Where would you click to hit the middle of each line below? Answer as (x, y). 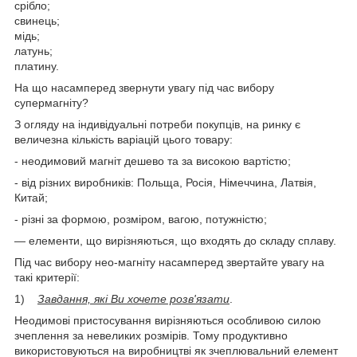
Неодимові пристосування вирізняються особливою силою (168, 320)
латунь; (33, 51)
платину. (37, 66)
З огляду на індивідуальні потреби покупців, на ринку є (157, 124)
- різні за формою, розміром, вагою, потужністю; (141, 219)
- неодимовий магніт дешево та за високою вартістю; (153, 161)
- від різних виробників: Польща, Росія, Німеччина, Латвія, (165, 182)
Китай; (31, 197)
